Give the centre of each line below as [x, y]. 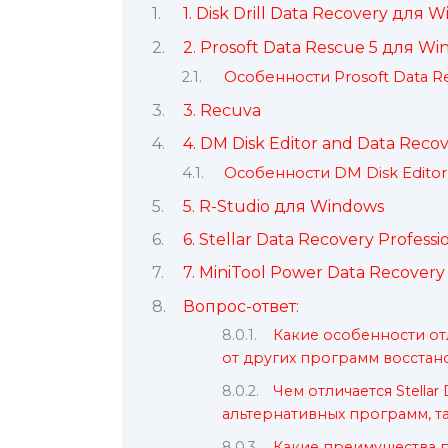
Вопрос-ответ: [240, 306]
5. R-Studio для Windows [283, 206]
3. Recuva [221, 110]
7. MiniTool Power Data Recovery [313, 273]
